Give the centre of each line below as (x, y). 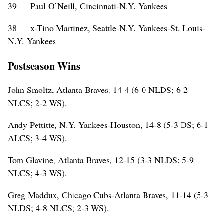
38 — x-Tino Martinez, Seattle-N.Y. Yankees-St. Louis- (107, 27)
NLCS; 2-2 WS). (37, 102)
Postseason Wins (44, 65)
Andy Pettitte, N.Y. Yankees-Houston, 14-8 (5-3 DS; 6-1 (108, 124)
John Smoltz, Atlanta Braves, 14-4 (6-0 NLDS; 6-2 (98, 89)
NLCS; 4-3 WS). (37, 173)
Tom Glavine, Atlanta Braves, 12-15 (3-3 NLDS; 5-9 (101, 159)
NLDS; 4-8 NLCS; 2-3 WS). (58, 208)
